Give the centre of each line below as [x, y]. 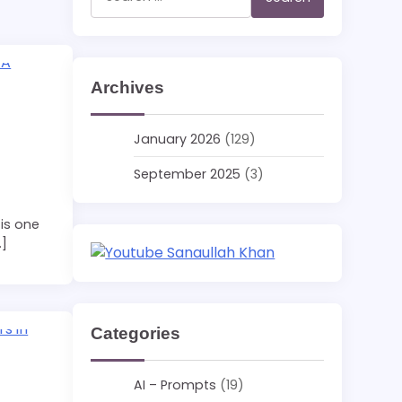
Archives [128, 87]
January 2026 [178, 139]
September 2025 [188, 174]
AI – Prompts [175, 385]
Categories [136, 333]
